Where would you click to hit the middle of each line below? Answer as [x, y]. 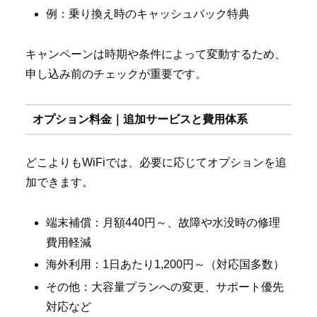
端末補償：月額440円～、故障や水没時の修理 [163, 223]
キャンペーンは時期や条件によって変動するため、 [156, 54]
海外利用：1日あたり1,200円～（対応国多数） [166, 265]
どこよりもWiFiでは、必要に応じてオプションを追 [156, 163]
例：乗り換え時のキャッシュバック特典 [148, 13]
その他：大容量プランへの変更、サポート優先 [165, 287]
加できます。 [59, 183]
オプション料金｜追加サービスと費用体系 [140, 119]
